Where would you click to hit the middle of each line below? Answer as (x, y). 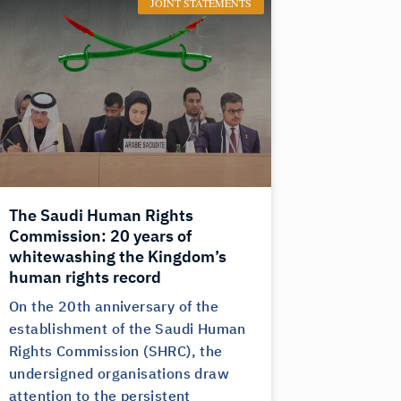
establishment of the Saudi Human (128, 330)
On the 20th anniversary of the (114, 307)
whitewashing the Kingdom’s (118, 257)
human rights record (85, 277)
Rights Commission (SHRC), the (116, 352)
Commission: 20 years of (100, 236)
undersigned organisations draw (119, 375)
